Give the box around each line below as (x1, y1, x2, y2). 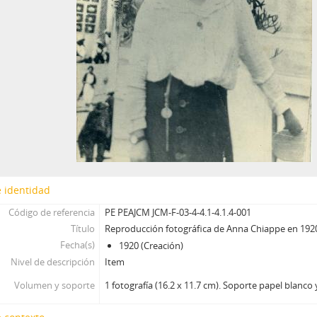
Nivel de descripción (10, 255, 95, 268)
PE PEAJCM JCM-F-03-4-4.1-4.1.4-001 (105, 206, 252, 219)
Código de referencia (8, 206, 95, 219)
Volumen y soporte (13, 279, 95, 292)
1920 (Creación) (119, 239, 184, 252)
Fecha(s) (59, 238, 95, 251)
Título (70, 222, 95, 235)
